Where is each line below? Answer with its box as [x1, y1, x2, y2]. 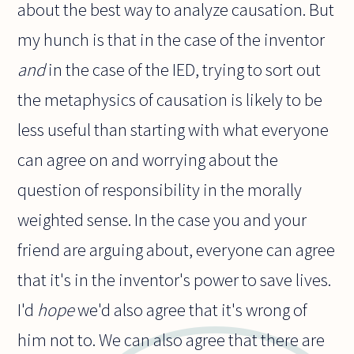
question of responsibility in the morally [17, 178, 303, 201]
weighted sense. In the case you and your [17, 208, 307, 231]
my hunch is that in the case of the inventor [17, 28, 326, 51]
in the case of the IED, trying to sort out [45, 58, 322, 81]
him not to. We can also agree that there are [17, 328, 326, 351]
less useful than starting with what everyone [17, 118, 330, 141]
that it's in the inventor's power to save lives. [17, 268, 332, 291]
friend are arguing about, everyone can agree [17, 238, 336, 261]
